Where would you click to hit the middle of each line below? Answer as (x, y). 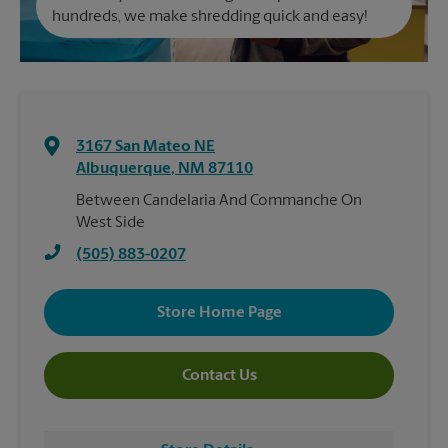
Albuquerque (123, 169)
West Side (110, 223)
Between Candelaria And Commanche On (219, 201)
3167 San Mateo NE (145, 147)
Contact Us (219, 375)
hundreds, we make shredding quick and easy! (210, 17)
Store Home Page (219, 312)
